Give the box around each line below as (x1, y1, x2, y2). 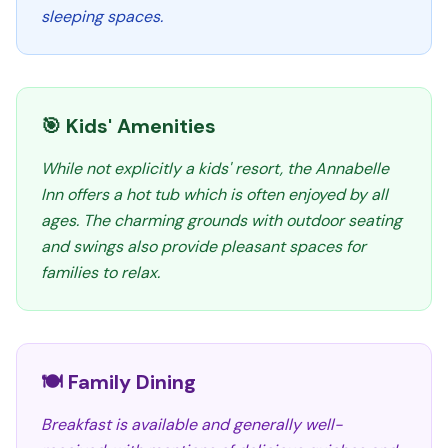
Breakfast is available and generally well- (41, 414, 343, 435)
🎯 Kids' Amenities (41, 113, 216, 139)
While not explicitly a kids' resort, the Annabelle (41, 158, 389, 179)
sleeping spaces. (41, 6, 163, 27)
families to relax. (41, 262, 160, 283)
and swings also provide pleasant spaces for (41, 236, 366, 257)
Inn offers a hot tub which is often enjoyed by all (41, 184, 388, 205)
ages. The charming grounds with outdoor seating (41, 210, 402, 231)
